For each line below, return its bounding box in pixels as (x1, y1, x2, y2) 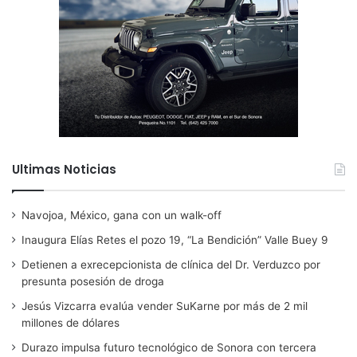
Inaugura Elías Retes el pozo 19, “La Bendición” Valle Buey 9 (22, 233, 328, 246)
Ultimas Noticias (12, 160, 116, 178)
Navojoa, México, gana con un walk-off (22, 208, 225, 222)
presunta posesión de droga (22, 274, 164, 288)
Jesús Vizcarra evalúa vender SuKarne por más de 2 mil (22, 299, 308, 312)
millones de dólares (22, 316, 120, 329)
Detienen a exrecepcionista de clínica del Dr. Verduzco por (22, 257, 320, 271)
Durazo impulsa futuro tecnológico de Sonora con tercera (22, 340, 316, 354)
